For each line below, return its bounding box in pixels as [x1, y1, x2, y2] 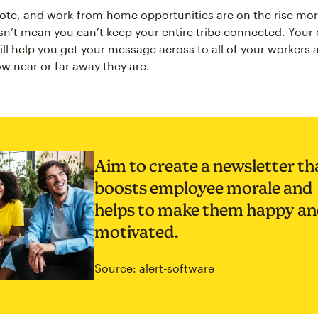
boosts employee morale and [94, 178, 312, 198]
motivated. [94, 222, 179, 242]
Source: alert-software [94, 261, 214, 275]
